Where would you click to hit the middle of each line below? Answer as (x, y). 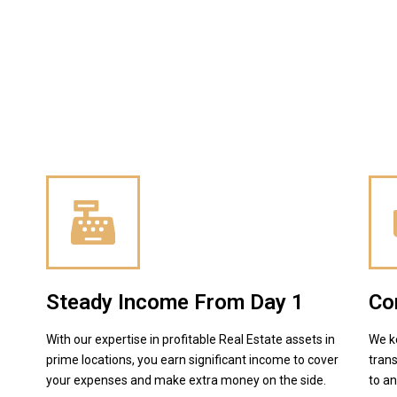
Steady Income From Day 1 (175, 302)
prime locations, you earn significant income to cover (193, 359)
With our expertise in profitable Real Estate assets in (191, 339)
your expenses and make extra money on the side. (187, 380)
